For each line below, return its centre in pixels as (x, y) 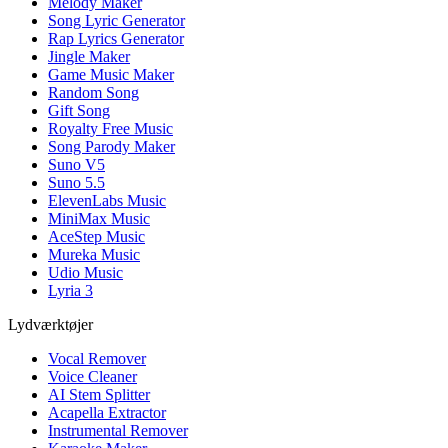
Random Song (93, 93)
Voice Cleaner (92, 377)
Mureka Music (94, 255)
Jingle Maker (89, 57)
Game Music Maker (111, 75)
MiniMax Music (99, 219)
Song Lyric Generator (116, 21)
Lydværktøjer (50, 325)
